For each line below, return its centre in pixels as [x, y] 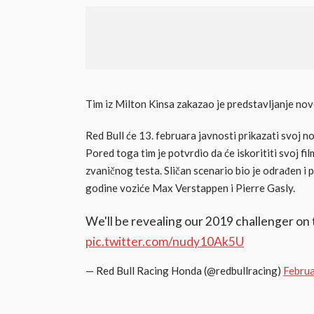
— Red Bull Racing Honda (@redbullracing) [184, 271]
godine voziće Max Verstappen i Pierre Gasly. [190, 188]
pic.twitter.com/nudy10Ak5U [165, 242]
